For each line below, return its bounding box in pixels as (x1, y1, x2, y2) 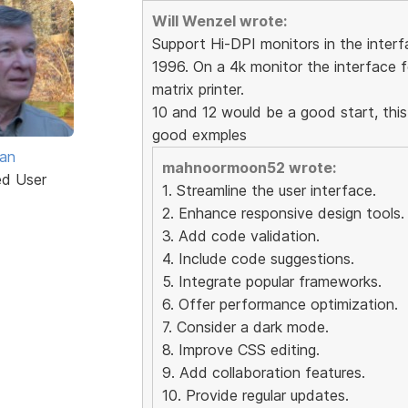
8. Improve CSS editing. (161, 340, 320, 359)
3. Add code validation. (161, 226, 320, 245)
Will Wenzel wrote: (151, 11, 287, 30)
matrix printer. (151, 79, 244, 98)
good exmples (151, 125, 247, 144)
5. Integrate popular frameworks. (161, 271, 382, 291)
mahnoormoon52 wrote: (161, 158, 336, 177)
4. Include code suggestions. (161, 249, 354, 268)
